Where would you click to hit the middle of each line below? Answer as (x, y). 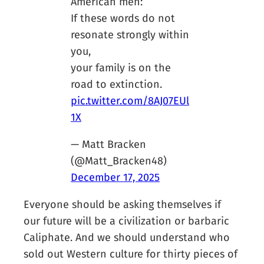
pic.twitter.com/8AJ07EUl (130, 100)
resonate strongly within (130, 34)
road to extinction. (117, 84)
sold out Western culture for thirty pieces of (131, 254)
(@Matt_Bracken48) (119, 161)
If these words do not (123, 18)
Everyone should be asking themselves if (123, 204)
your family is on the (121, 67)
